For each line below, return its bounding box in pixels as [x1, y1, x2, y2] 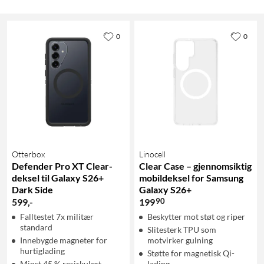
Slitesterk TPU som [147, 224, 216, 235]
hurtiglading [20, 245, 65, 256]
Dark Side [12, 183, 53, 195]
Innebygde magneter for [20, 235, 107, 245]
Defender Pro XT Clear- [12, 160, 113, 171]
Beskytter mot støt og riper [147, 211, 245, 222]
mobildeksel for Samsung [139, 171, 243, 183]
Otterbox [12, 148, 45, 159]
